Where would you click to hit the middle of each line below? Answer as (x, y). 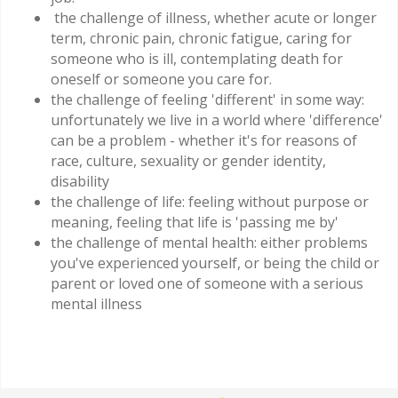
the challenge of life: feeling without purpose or (210, 202)
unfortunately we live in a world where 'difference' (217, 120)
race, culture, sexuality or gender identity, (188, 161)
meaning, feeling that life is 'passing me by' (195, 223)
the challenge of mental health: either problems (209, 243)
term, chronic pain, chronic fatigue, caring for (201, 39)
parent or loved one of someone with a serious (207, 284)
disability (80, 182)
